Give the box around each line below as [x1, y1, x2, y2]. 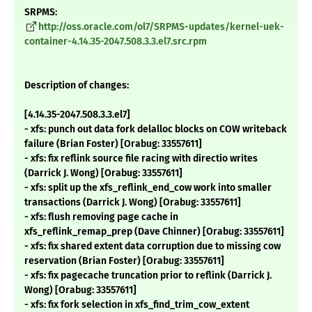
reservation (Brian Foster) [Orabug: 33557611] [24, 255, 224, 267]
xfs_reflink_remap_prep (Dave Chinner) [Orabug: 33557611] [24, 226, 284, 238]
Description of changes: [24, 79, 129, 92]
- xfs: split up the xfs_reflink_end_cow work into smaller [24, 182, 272, 194]
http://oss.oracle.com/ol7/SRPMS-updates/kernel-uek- [38, 21, 284, 33]
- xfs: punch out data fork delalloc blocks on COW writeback [24, 123, 287, 136]
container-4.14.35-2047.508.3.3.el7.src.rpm [24, 36, 207, 48]
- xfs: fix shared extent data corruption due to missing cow [24, 240, 281, 253]
